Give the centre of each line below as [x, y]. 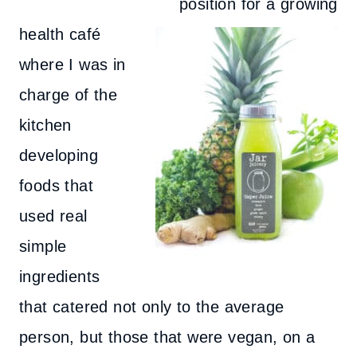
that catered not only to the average [152, 307]
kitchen [45, 125]
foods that [57, 186]
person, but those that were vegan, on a [167, 337]
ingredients [60, 277]
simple [43, 246]
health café [60, 34]
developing [59, 155]
